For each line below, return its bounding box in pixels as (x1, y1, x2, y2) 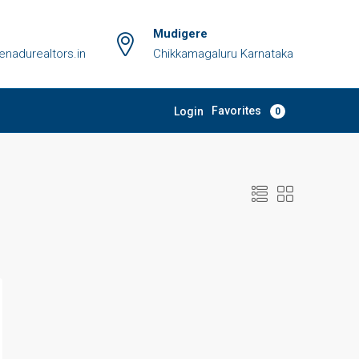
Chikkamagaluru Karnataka (153, 46, 293, 61)
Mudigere (153, 26, 208, 41)
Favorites (212, 104, 264, 117)
